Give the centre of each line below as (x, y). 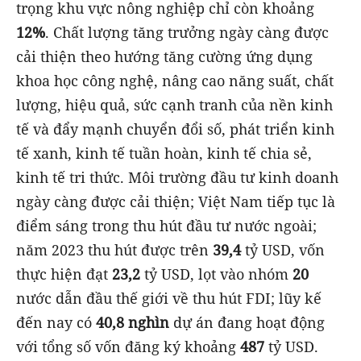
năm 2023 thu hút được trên (114, 249)
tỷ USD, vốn (283, 249)
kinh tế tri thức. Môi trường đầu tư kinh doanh (177, 177)
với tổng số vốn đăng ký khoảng (128, 346)
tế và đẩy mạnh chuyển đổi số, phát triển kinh (175, 129)
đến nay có (56, 322)
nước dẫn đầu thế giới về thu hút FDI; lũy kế (169, 298)
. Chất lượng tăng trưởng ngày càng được (187, 32)
